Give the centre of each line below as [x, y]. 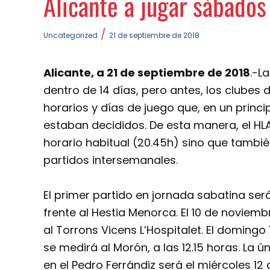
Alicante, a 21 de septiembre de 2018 [147, 73]
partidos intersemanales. [111, 160]
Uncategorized [71, 35]
